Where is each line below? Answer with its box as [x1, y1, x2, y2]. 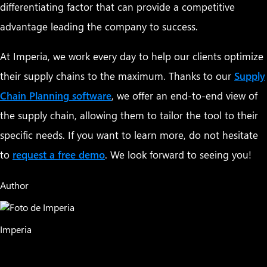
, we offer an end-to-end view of [111, 89, 257, 103]
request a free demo [13, 148, 105, 162]
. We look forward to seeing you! [105, 148, 252, 162]
